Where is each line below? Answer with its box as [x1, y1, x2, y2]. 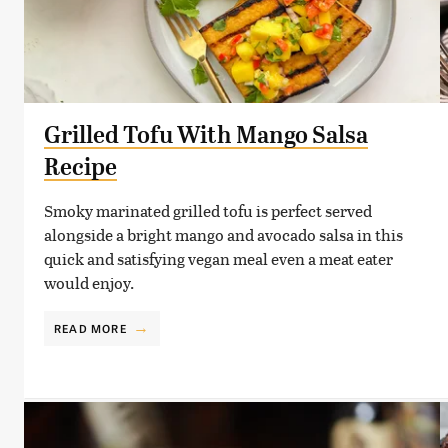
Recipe [44, 152, 117, 181]
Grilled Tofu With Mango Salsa [44, 120, 368, 149]
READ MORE [54, 319, 127, 336]
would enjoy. [44, 270, 134, 294]
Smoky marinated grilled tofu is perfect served [44, 198, 372, 222]
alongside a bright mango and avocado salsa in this [44, 222, 403, 246]
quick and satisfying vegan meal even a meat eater [44, 246, 393, 270]
